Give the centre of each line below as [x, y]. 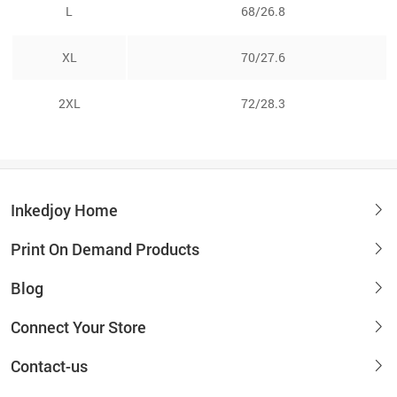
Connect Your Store [78, 327]
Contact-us [49, 366]
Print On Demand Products [105, 249]
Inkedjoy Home [64, 210]
